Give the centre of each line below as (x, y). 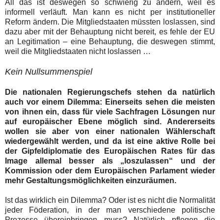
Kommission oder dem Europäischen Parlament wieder (110, 170)
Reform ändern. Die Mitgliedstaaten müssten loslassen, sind (110, 22)
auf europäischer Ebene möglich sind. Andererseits (110, 121)
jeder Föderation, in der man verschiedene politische (110, 210)
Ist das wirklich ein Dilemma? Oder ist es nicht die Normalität (110, 200)
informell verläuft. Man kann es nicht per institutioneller (110, 12)
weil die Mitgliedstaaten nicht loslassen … (78, 51)
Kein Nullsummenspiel (49, 71)
